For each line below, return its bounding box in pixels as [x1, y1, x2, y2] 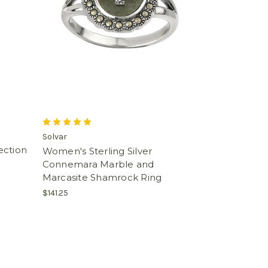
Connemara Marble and [42, 158, 154, 170]
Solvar [42, 131, 67, 142]
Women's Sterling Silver [42, 145, 153, 157]
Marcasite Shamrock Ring [42, 171, 162, 183]
